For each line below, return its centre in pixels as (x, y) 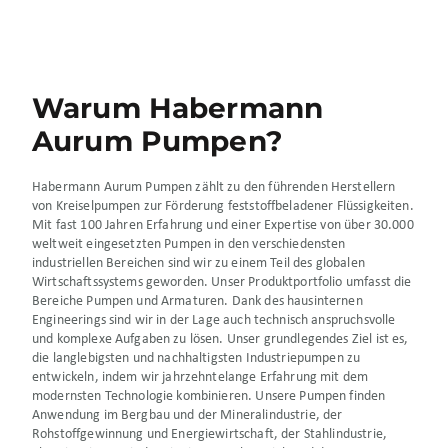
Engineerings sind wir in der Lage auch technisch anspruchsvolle (214, 321)
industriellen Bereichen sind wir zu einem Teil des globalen (198, 264)
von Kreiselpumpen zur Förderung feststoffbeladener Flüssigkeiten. (223, 207)
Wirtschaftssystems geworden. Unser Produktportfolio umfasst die (222, 283)
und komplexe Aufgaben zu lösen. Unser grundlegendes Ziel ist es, (220, 340)
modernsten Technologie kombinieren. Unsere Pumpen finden (209, 397)
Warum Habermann (178, 108)
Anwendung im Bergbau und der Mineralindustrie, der (187, 416)
